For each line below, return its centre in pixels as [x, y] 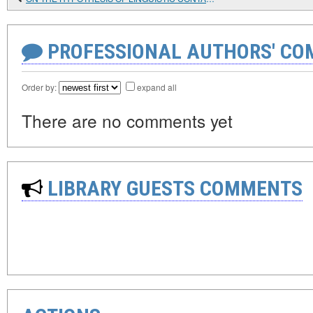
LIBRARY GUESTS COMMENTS [173, 188]
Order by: [40, 87]
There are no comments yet [127, 121]
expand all [157, 87]
